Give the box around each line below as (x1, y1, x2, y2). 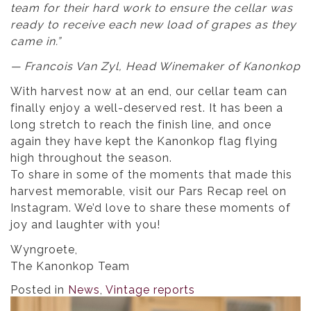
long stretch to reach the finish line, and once (10, 118, 271, 132)
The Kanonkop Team (10, 260, 130, 274)
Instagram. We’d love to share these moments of (10, 201, 291, 215)
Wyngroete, (10, 243, 78, 257)
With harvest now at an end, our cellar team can (10, 85, 287, 99)
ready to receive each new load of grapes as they (10, 18, 296, 32)
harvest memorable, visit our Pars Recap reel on (10, 185, 287, 199)
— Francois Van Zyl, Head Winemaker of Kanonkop (10, 60, 301, 74)
